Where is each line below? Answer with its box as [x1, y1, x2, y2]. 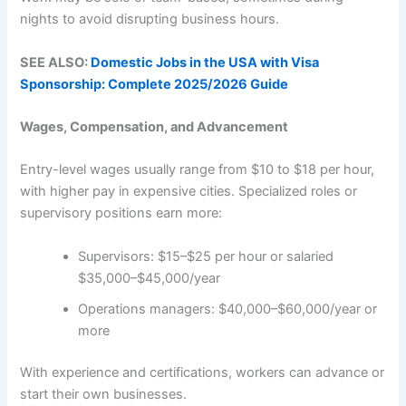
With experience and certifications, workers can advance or [20, 363, 385, 381]
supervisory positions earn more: [20, 205, 223, 222]
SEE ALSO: [20, 53, 92, 71]
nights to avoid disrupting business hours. [20, 11, 280, 28]
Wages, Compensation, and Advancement [20, 119, 289, 136]
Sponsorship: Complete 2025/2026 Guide [20, 75, 289, 92]
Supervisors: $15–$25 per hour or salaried [78, 247, 334, 265]
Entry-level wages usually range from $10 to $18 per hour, [20, 161, 375, 179]
